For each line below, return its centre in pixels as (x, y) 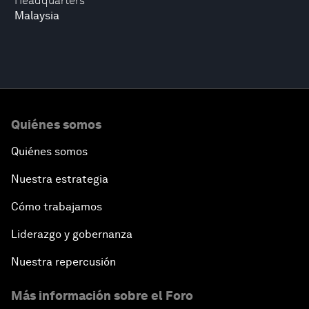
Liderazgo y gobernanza (72, 234)
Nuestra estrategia (60, 179)
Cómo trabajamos (57, 207)
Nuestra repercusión (63, 262)
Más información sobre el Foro (102, 296)
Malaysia (37, 16)
